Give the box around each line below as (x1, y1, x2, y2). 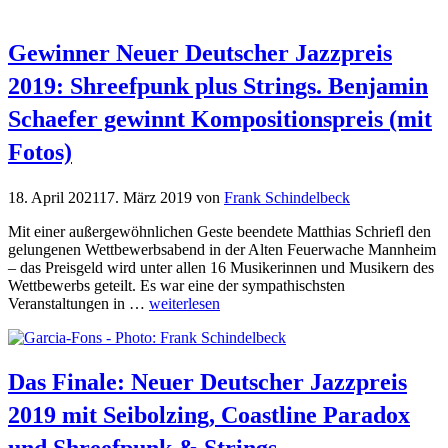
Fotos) (8, 138, 72, 165)
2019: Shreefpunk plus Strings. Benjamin (8, 72, 428, 99)
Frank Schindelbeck (224, 188, 350, 206)
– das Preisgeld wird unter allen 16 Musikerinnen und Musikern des (8, 258, 434, 276)
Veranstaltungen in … (8, 294, 149, 312)
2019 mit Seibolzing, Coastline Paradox (8, 402, 410, 429)
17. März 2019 (99, 188, 192, 206)
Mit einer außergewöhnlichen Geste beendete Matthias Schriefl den (8, 222, 431, 240)
